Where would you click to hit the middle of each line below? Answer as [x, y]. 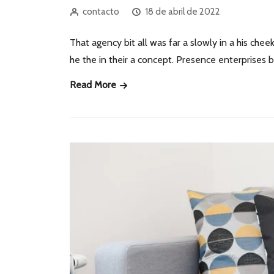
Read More [94, 85]
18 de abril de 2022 [183, 12]
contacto [101, 12]
